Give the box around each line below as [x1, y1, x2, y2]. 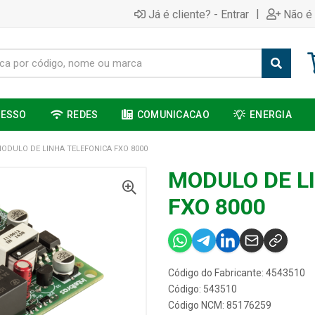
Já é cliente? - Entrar [148, 7, 249, 21]
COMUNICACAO [136, 109, 210, 120]
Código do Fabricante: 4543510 [168, 267, 305, 278]
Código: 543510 [168, 283, 237, 295]
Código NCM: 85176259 [168, 300, 271, 311]
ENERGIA [250, 109, 292, 120]
